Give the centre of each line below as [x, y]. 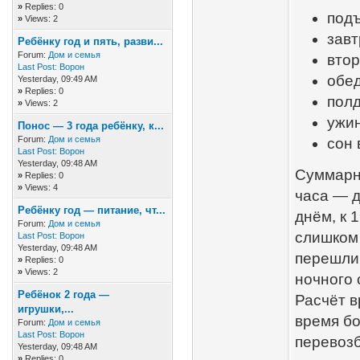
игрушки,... [46, 309]
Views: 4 [41, 187]
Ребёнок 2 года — [63, 295]
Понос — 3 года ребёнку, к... [91, 126]
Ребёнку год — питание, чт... [92, 210]
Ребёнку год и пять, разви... [90, 41]
